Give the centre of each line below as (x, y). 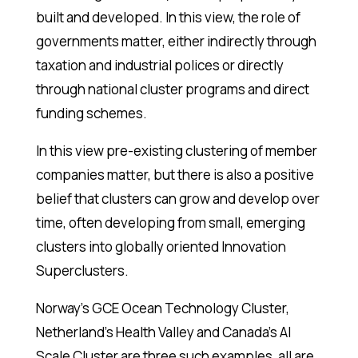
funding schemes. (91, 113)
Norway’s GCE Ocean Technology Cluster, (162, 308)
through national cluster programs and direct (172, 89)
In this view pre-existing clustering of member (176, 151)
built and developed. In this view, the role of (168, 18)
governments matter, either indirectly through (176, 42)
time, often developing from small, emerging (170, 223)
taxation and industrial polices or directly (159, 66)
